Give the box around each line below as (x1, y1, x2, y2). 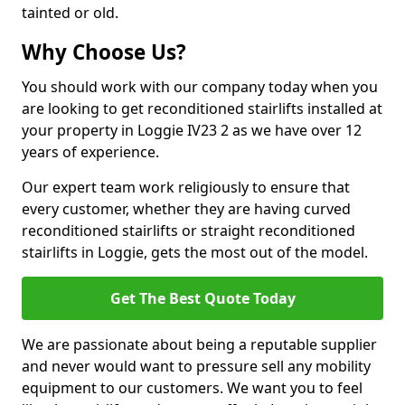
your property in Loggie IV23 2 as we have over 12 (22, 120, 362, 140)
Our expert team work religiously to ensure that (22, 177, 350, 197)
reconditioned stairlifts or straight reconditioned (22, 221, 355, 240)
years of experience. (22, 142, 159, 162)
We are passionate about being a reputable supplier (22, 334, 377, 354)
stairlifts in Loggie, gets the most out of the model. (22, 242, 368, 262)
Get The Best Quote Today (109, 288, 296, 308)
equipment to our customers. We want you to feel (22, 378, 363, 398)
